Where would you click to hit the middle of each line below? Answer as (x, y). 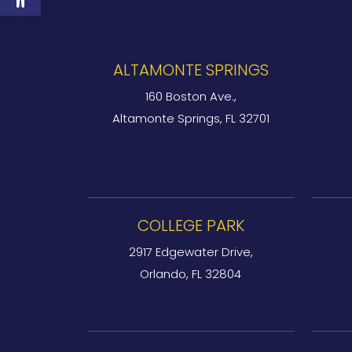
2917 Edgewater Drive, (191, 252)
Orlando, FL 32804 (191, 274)
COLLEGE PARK (191, 225)
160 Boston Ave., (191, 96)
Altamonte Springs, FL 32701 (191, 118)
